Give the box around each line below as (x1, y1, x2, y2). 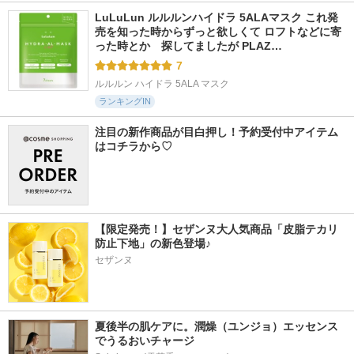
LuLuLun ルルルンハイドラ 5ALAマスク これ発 (95, 11, 338, 24)
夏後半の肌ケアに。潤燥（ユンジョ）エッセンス (95, 320, 338, 333)
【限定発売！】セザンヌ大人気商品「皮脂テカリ (95, 223, 338, 235)
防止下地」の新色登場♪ (95, 237, 211, 250)
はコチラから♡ (95, 140, 172, 153)
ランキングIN (99, 96, 151, 106)
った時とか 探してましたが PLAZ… (95, 40, 282, 52)
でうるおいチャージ (95, 334, 194, 347)
